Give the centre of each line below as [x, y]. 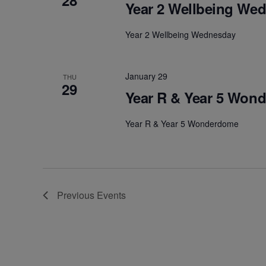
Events [111, 195]
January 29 [146, 76]
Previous [77, 195]
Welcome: [73, 243]
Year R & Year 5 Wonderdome [182, 124]
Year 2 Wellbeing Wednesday [180, 35]
